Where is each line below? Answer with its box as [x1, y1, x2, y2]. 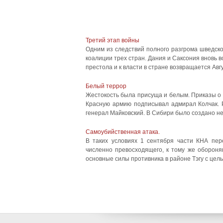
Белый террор [86, 83, 126, 90]
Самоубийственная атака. [86, 128, 160, 135]
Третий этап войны [86, 37, 139, 44]
